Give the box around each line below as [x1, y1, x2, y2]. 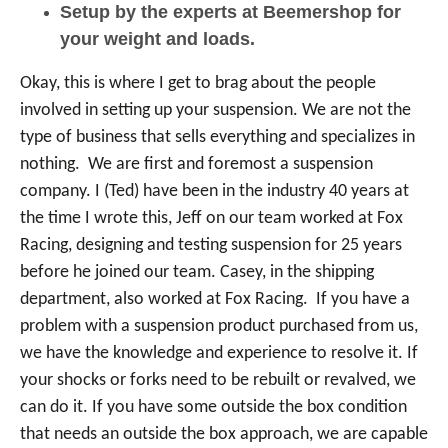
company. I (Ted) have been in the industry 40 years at [20, 182, 409, 201]
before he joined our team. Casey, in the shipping [20, 263, 374, 282]
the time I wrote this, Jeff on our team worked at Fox [20, 209, 403, 228]
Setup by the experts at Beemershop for [60, 2, 401, 22]
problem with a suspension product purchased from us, [20, 317, 418, 336]
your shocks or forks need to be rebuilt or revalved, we [20, 371, 416, 390]
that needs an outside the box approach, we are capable [20, 425, 428, 444]
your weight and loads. [60, 29, 255, 49]
